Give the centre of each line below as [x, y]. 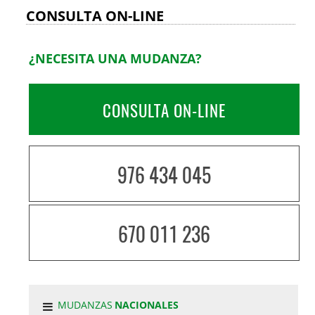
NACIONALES [147, 305]
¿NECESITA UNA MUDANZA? [116, 58]
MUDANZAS [86, 305]
